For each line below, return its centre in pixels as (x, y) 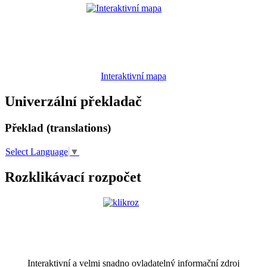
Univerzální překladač (73, 102)
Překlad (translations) (58, 128)
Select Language (37, 152)
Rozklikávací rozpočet (73, 177)
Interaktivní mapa (133, 76)
